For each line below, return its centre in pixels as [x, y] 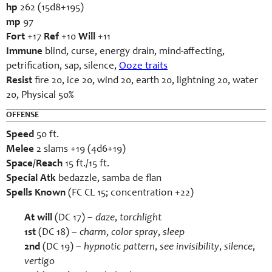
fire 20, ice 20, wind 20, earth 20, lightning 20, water [145, 81]
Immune [24, 52]
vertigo [39, 262]
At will [38, 218]
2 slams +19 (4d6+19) [80, 150]
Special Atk [31, 179]
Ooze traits [143, 66]
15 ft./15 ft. [86, 164]
